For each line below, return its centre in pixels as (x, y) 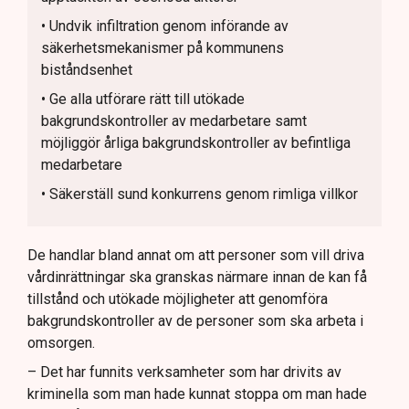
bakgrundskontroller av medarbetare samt (174, 121)
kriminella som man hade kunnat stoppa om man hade (197, 393)
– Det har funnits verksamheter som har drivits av (184, 372)
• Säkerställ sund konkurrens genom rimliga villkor (199, 194)
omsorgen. (61, 342)
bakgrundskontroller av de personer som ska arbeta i (195, 320)
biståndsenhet (87, 69)
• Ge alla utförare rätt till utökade (143, 99)
